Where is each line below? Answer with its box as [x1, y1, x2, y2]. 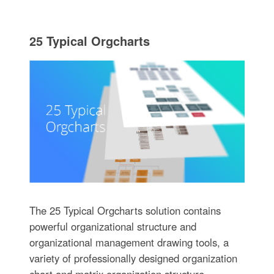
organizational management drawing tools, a [29, 234, 229, 250]
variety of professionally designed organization [29, 250, 237, 265]
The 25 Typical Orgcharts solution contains [29, 202, 221, 218]
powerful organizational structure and [29, 218, 196, 234]
